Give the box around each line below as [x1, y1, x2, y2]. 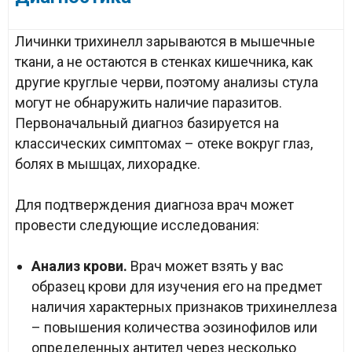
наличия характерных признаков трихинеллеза [31, 299, 337, 315]
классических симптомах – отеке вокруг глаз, [15, 135, 313, 152]
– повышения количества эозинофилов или [31, 319, 317, 335]
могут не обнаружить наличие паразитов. [15, 94, 282, 111]
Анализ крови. [31, 258, 127, 274]
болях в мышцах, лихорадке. [15, 156, 200, 172]
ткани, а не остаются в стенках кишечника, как [15, 53, 313, 70]
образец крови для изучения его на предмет [31, 278, 322, 295]
